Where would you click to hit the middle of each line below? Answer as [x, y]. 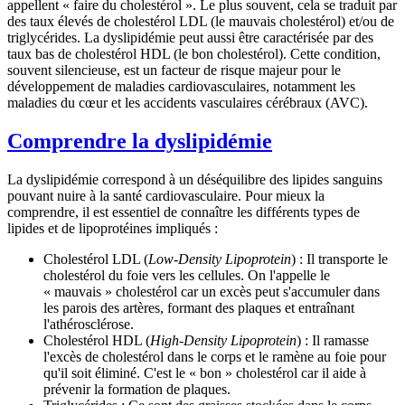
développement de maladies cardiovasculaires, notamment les [181, 86]
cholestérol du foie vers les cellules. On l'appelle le [187, 275]
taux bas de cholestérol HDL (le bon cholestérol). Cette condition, [194, 53]
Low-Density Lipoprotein [220, 259]
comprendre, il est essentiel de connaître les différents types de [184, 212]
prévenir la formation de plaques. [137, 389]
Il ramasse [339, 340]
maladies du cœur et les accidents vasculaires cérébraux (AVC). [188, 102]
